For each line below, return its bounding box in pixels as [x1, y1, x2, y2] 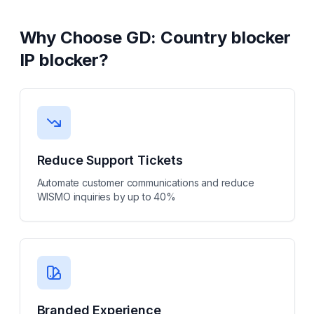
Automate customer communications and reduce [36, 177, 254, 189]
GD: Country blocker [125, 27, 291, 48]
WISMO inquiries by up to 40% [36, 191, 177, 203]
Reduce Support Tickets [36, 153, 183, 168]
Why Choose [19, 27, 126, 48]
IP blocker [19, 50, 99, 70]
